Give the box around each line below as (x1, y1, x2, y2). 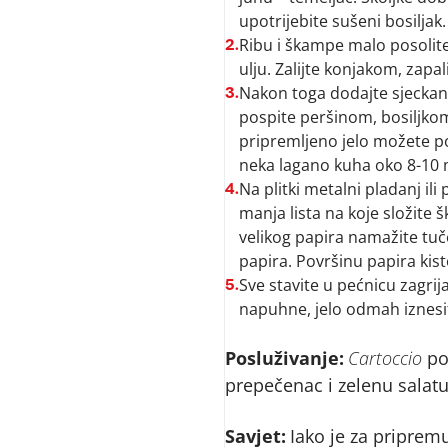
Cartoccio (347, 346, 422, 370)
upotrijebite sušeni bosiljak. (238, 10, 446, 32)
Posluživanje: (224, 346, 344, 370)
